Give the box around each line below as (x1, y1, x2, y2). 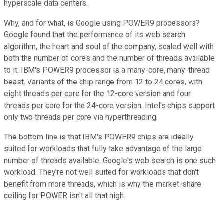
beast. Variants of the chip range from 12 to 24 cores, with (4, 77, 202, 86)
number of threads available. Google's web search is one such (4, 155, 216, 165)
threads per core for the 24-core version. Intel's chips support (4, 100, 215, 110)
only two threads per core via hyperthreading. (4, 112, 158, 122)
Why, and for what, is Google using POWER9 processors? (4, 18, 200, 27)
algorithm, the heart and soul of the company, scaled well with (4, 41, 214, 51)
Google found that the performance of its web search (4, 29, 185, 39)
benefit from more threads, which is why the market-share (4, 179, 201, 189)
